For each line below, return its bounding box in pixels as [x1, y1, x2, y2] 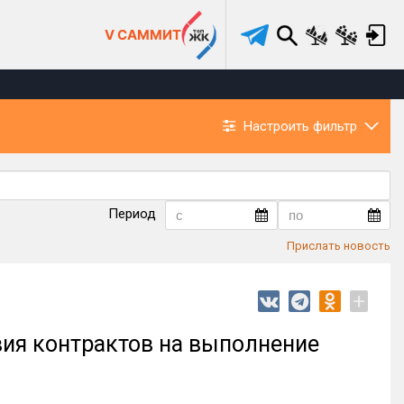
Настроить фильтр [243, 117, 357, 134]
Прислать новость [287, 239, 390, 252]
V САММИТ [105, 26, 181, 43]
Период [108, 206, 156, 223]
